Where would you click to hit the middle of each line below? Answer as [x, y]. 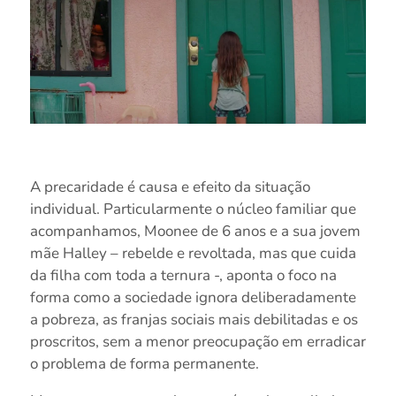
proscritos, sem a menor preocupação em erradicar [198, 341]
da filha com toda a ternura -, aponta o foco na [183, 275]
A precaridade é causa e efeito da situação [170, 187]
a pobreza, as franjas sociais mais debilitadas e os [194, 319]
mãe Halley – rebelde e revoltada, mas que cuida [193, 253]
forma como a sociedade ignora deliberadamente [193, 297]
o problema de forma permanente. [144, 363]
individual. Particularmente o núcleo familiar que [193, 209]
